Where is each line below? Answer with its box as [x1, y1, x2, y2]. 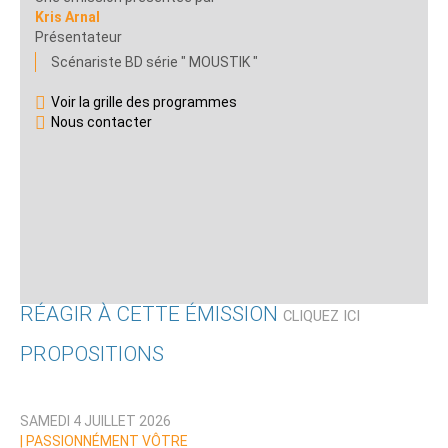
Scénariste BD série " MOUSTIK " [51, 54, 258, 71]
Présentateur [35, 29, 122, 46]
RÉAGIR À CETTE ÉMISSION [20, 302, 283, 327]
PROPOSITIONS [20, 342, 164, 367]
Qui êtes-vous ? [40, 372, 189, 397]
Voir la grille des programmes [51, 94, 237, 111]
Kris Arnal [35, 9, 100, 26]
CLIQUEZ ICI [283, 307, 360, 326]
